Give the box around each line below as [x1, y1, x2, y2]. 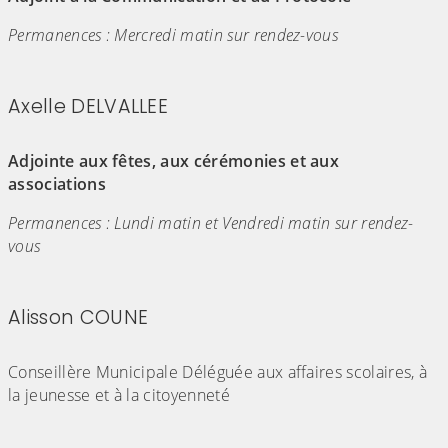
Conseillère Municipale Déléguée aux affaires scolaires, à [8, 361, 428, 384]
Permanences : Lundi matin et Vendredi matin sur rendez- [8, 212, 414, 235]
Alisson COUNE [8, 304, 149, 332]
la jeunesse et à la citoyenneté [8, 384, 230, 407]
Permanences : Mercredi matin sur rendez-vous [8, 24, 339, 47]
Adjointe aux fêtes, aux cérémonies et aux [8, 150, 340, 173]
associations [8, 173, 106, 196]
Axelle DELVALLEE [8, 93, 169, 121]
